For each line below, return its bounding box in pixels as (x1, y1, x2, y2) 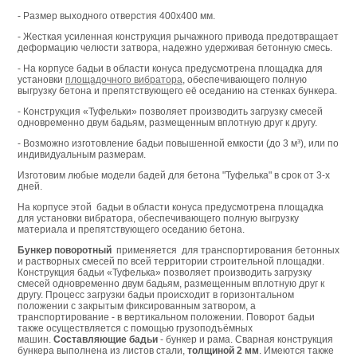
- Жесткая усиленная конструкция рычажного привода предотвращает (18, 30, 339, 42)
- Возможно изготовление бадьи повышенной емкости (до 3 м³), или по (18, 137, 339, 149)
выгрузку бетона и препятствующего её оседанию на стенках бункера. (18, 84, 337, 96)
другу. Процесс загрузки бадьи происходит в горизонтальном (18, 288, 294, 300)
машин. (18, 333, 53, 345)
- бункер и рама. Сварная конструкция (158, 333, 333, 345)
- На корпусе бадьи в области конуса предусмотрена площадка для (18, 62, 323, 74)
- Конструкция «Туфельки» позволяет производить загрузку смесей (18, 105, 323, 117)
